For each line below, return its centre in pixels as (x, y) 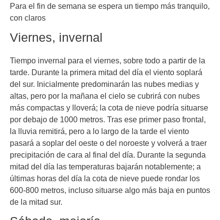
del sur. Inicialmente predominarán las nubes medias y (104, 84)
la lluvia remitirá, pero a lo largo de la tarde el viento (99, 131)
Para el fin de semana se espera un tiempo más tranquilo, (110, 6)
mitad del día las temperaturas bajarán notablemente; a (105, 166)
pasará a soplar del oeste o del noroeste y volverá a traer (108, 143)
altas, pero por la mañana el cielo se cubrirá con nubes (105, 96)
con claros (28, 18)
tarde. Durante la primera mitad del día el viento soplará (106, 72)
